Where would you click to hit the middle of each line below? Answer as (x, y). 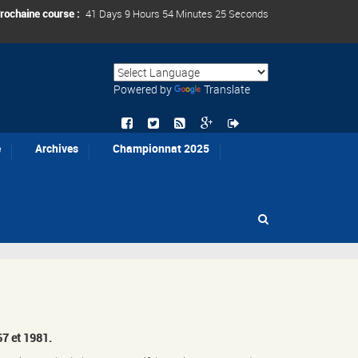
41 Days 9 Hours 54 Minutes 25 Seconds (177, 14)
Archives (57, 149)
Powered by (144, 89)
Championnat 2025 (161, 149)
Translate (227, 89)
